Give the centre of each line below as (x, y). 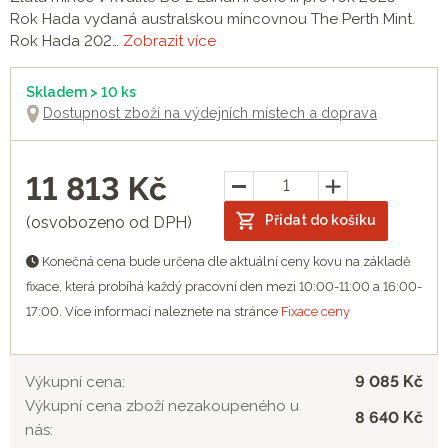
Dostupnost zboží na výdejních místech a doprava (210, 112)
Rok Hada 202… (66, 40)
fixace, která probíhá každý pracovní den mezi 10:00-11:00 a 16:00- (224, 286)
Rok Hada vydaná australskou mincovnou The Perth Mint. (212, 18)
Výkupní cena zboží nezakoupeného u (162, 405)
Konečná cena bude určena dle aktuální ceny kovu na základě (225, 261)
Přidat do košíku (320, 220)
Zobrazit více (169, 40)
